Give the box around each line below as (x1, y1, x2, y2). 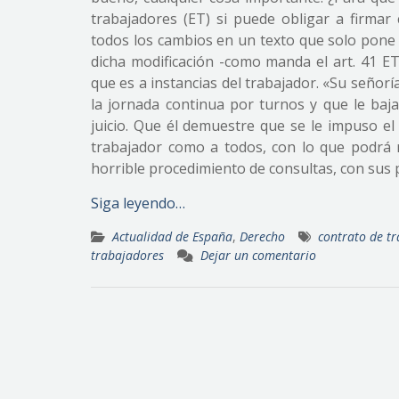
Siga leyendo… (91, 193, 185, 213)
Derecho (240, 228, 285, 245)
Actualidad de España (112, 228, 232, 245)
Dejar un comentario (200, 247, 316, 264)
